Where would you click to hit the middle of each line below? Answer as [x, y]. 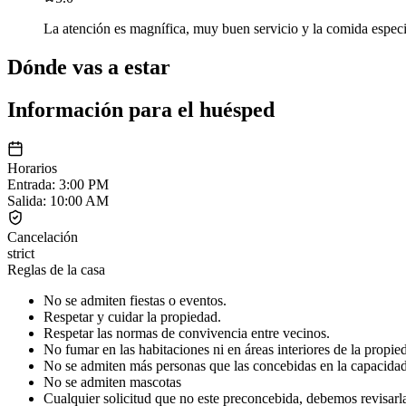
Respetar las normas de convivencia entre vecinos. [187, 333]
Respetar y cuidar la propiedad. [132, 316]
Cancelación [43, 237]
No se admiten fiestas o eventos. [135, 300]
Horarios [32, 168]
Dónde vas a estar [89, 68]
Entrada [29, 184]
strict [21, 253]
